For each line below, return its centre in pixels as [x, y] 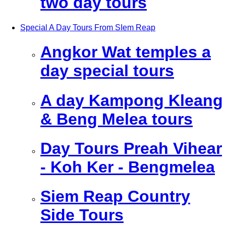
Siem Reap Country [115, 196]
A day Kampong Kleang [132, 100]
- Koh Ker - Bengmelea [128, 167]
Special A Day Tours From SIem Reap [88, 27]
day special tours [107, 71]
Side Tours [82, 215]
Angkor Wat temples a [126, 52]
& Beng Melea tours [117, 119]
